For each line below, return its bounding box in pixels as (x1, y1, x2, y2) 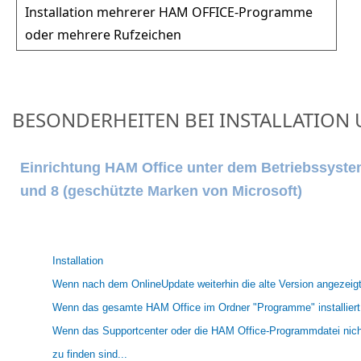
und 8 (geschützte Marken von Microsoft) (20, 183, 306, 200)
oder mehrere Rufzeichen (25, 25, 181, 44)
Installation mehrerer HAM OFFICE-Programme (25, 2, 313, 21)
